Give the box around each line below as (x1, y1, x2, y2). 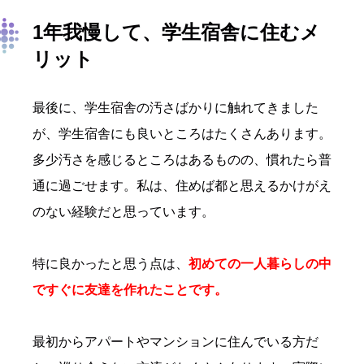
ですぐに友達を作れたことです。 (32, 282, 227, 297)
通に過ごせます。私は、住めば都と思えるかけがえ (32, 178, 331, 193)
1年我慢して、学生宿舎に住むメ (32, 20, 320, 43)
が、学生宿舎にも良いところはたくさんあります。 (32, 126, 331, 141)
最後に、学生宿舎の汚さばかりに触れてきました (32, 100, 318, 115)
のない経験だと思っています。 (32, 204, 214, 219)
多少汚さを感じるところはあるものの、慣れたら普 (32, 152, 331, 167)
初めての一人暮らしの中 (188, 256, 331, 271)
